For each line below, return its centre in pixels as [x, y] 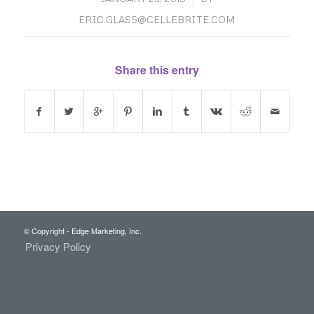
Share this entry [157, 69]
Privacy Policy [58, 246]
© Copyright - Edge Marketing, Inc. [82, 230]
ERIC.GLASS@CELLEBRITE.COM [157, 19]
